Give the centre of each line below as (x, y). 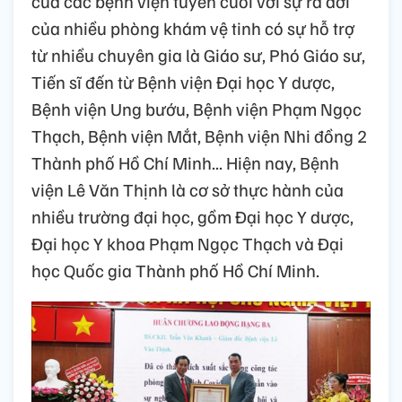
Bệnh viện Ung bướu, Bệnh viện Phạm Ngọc (197, 109)
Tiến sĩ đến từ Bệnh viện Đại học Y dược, (183, 82)
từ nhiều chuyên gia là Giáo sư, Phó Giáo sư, (198, 55)
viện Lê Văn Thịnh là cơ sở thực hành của (188, 190)
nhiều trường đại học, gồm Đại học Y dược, (192, 217)
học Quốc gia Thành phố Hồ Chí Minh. (175, 271)
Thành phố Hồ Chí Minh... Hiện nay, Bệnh (185, 163)
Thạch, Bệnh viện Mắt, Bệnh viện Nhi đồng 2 (199, 136)
